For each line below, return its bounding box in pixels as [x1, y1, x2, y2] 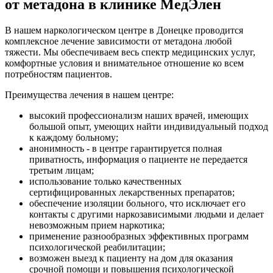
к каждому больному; [29, 132, 118, 143]
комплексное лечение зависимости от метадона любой [5, 35, 232, 46]
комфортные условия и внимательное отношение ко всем [5, 57, 244, 68]
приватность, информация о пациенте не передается [29, 154, 247, 165]
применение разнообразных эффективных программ [29, 230, 249, 241]
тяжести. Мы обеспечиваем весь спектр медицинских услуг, [5, 46, 255, 57]
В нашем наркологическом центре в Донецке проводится [5, 24, 243, 35]
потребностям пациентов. [5, 68, 112, 79]
